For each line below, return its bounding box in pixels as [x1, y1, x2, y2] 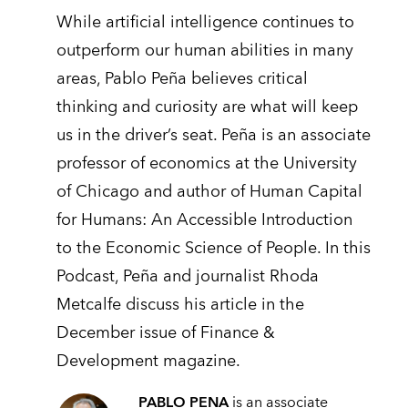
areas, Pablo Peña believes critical [56, 65, 308, 94]
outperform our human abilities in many [56, 36, 353, 66]
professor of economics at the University [56, 149, 357, 178]
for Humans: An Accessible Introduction [56, 206, 352, 235]
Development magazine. [56, 347, 240, 376]
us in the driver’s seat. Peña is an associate [56, 121, 371, 150]
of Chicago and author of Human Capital [56, 178, 362, 207]
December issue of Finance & [56, 319, 275, 348]
